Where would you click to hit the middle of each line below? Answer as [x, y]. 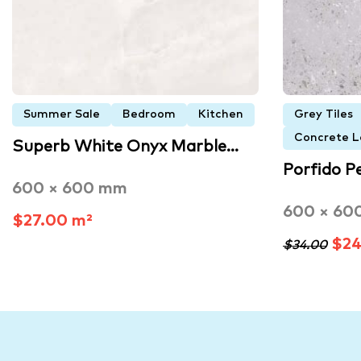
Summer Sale [62, 115]
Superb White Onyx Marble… [125, 147]
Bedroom [149, 115]
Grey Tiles [324, 115]
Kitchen [221, 115]
